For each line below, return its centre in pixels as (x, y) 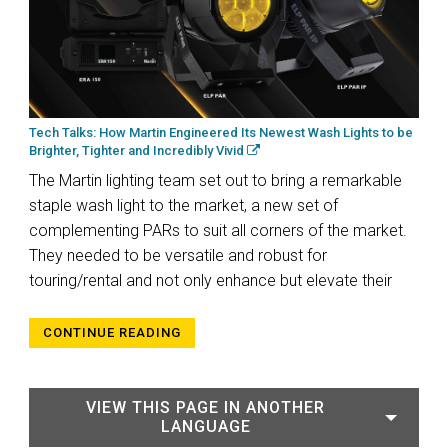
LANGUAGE (205, 426)
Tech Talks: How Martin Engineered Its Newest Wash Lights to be (221, 132)
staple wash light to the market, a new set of (183, 205)
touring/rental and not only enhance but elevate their (210, 280)
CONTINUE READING (112, 332)
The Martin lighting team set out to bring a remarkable (215, 180)
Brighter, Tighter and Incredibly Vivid (138, 150)
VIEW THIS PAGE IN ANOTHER (205, 407)
